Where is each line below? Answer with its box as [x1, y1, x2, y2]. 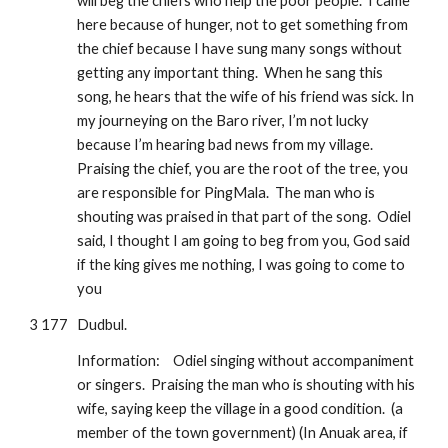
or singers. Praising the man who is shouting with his [77, 376, 416, 393]
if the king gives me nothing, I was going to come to [77, 256, 406, 273]
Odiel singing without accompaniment [173, 352, 415, 369]
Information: [77, 352, 161, 369]
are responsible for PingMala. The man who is [77, 184, 376, 201]
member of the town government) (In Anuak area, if [77, 424, 409, 441]
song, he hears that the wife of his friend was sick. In [77, 88, 415, 105]
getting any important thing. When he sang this [77, 64, 384, 81]
